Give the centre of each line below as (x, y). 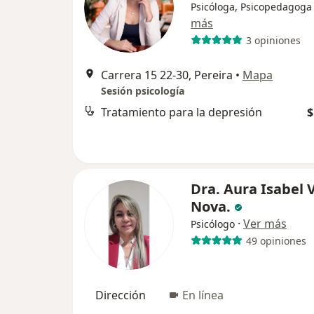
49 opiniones (276, 240)
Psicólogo (213, 224)
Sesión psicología (143, 91)
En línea (203, 295)
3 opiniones (273, 40)
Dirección (121, 295)
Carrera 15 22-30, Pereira (167, 75)
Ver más (265, 224)
